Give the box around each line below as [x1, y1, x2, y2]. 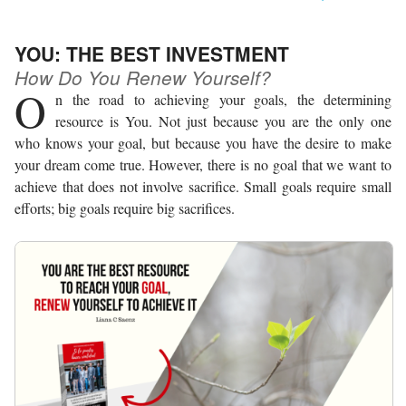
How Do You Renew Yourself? [14, 63, 271, 91]
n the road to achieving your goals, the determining [55, 89, 391, 109]
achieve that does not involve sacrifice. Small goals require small [14, 176, 391, 196]
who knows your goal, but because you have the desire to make [14, 132, 391, 152]
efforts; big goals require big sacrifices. [14, 198, 235, 217]
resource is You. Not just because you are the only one [55, 111, 391, 130]
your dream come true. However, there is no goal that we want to [14, 154, 391, 174]
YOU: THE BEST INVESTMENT [14, 39, 289, 67]
